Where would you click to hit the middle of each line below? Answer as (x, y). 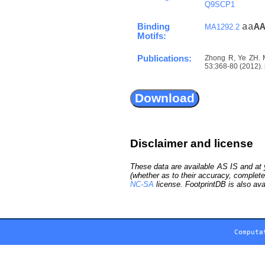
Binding (153, 26)
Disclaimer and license (192, 143)
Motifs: (152, 36)
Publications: (164, 58)
